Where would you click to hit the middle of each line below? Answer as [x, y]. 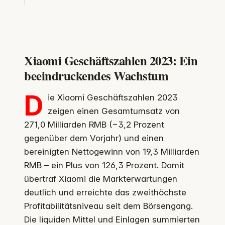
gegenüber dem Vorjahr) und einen [94, 138]
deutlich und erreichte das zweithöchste [105, 192]
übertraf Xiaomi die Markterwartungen [101, 179]
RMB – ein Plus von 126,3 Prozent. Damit [104, 165]
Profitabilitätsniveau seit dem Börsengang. [108, 206]
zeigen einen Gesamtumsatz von [114, 111]
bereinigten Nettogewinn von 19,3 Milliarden [112, 151]
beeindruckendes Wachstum [96, 75]
